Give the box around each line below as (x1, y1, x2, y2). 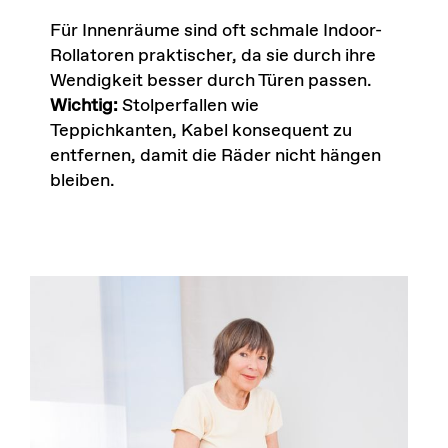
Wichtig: (49, 93, 118, 118)
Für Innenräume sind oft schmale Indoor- (49, 18, 382, 43)
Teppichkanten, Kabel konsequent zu (49, 118, 352, 143)
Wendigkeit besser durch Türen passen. (49, 68, 372, 93)
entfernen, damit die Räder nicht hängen (49, 143, 381, 168)
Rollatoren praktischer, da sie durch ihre (49, 43, 376, 68)
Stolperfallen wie (117, 93, 259, 118)
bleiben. (49, 168, 115, 193)
